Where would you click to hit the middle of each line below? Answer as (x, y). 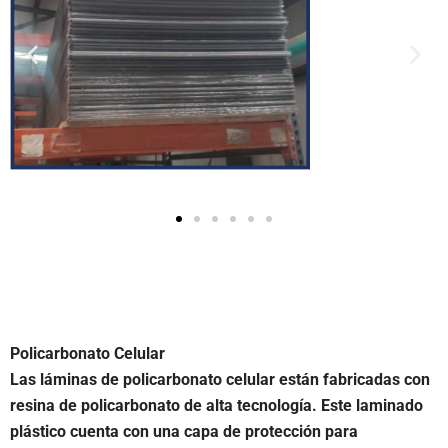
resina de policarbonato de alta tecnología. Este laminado (216, 405)
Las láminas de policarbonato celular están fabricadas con (220, 379)
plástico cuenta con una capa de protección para (184, 431)
